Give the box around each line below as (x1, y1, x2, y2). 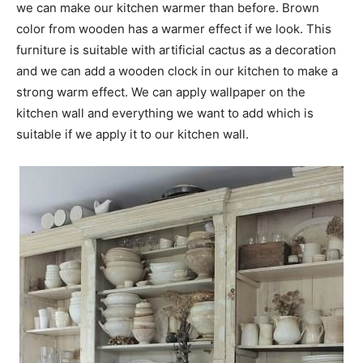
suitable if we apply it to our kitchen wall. (16, 126, 249, 142)
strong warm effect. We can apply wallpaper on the (16, 83, 305, 100)
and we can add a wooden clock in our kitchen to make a (16, 62, 338, 79)
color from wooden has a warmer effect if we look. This (16, 20, 331, 36)
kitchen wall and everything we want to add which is (16, 105, 314, 121)
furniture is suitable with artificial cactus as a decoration (16, 41, 336, 58)
